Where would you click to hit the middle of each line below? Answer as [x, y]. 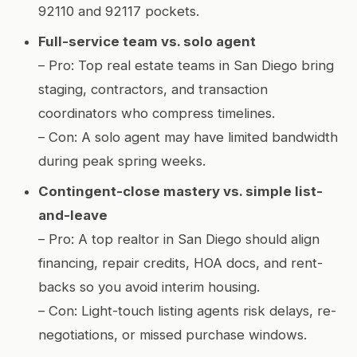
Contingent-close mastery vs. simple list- [180, 191]
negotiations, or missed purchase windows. [173, 334]
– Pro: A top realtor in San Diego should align [179, 239]
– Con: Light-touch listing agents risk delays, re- [187, 310]
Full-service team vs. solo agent [147, 41]
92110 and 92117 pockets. [119, 11]
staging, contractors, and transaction [153, 89]
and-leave [73, 215]
